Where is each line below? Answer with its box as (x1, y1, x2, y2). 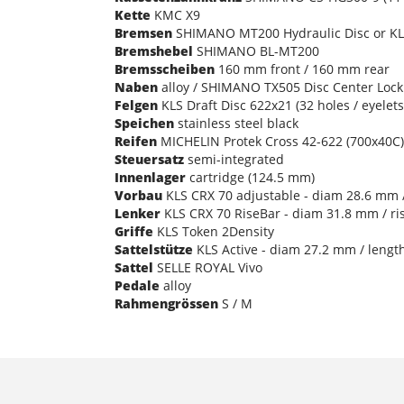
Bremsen (115, 23, 172, 41)
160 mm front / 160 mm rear (215, 60, 390, 78)
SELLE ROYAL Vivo (153, 258, 262, 276)
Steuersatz (115, 150, 184, 168)
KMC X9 (151, 5, 200, 23)
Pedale (115, 276, 160, 294)
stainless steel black (174, 114, 298, 132)
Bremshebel (115, 41, 193, 60)
